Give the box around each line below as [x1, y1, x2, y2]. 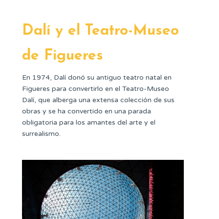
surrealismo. [22, 130, 61, 138]
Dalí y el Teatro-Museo [22, 23, 179, 39]
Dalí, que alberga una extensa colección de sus [22, 96, 175, 105]
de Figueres [22, 48, 103, 64]
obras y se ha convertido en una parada [22, 107, 151, 116]
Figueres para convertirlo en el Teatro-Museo [22, 85, 169, 93]
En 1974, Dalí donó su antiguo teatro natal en [22, 73, 172, 82]
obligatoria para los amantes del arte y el [22, 118, 155, 127]
